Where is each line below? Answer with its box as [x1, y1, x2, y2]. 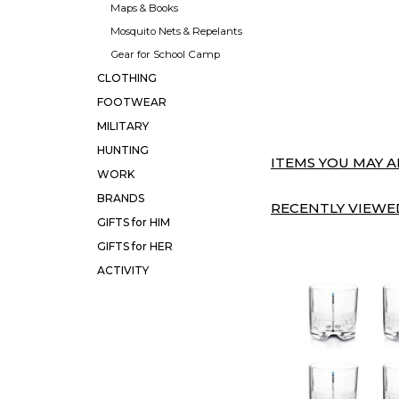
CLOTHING [97, 70, 157, 85]
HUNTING [97, 142, 149, 157]
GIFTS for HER [97, 239, 173, 253]
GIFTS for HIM [97, 215, 170, 229]
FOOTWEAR [97, 94, 167, 109]
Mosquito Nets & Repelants [110, 24, 242, 37]
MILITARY [97, 118, 149, 133]
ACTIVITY [97, 263, 149, 277]
